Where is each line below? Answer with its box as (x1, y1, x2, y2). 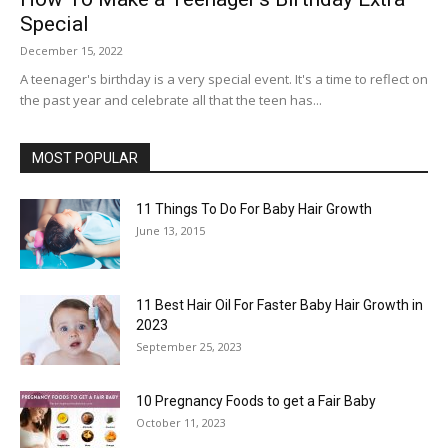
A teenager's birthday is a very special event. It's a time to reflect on (20, 70, 428, 88)
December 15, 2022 (20, 43, 123, 58)
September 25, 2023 (136, 339, 242, 354)
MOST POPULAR (32, 150, 138, 166)
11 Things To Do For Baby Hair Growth (136, 201, 372, 217)
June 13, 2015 (136, 223, 205, 238)
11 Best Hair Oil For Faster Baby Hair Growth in (136, 297, 423, 313)
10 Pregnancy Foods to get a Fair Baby (136, 393, 376, 409)
